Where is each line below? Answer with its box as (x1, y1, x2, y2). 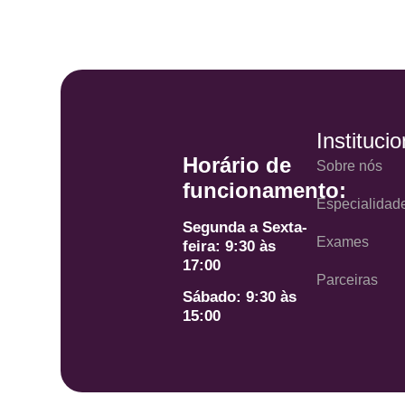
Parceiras (316, 272, 379, 288)
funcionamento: (183, 177, 347, 202)
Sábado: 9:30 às (183, 287, 297, 306)
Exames (316, 234, 370, 250)
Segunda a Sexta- (183, 218, 308, 236)
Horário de (183, 152, 292, 177)
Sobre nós (316, 158, 383, 174)
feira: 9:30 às (183, 237, 277, 255)
